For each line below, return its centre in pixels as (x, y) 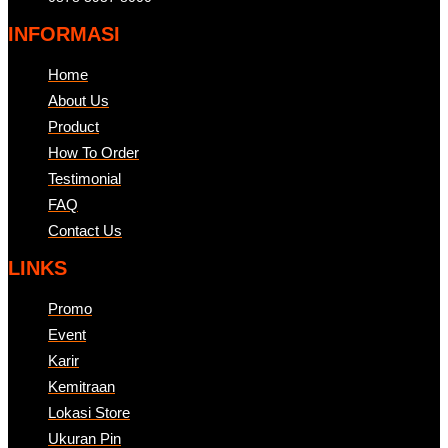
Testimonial (84, 178)
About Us (78, 100)
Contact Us (85, 230)
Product (73, 126)
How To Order (93, 152)
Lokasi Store (89, 412)
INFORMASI (64, 33)
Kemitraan (81, 386)
